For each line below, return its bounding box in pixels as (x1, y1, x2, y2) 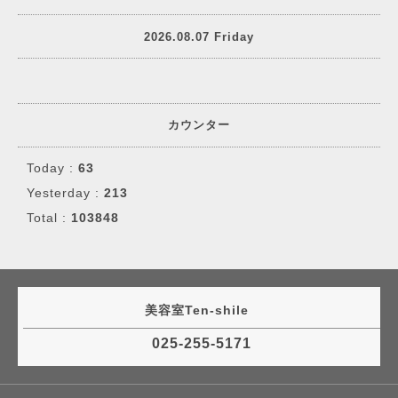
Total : (27, 211, 71, 225)
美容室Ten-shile (145, 303, 253, 317)
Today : (27, 161, 78, 175)
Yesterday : (27, 186, 104, 200)
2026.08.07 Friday (144, 29, 254, 44)
